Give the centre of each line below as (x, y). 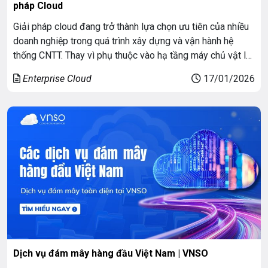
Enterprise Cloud (57, 78)
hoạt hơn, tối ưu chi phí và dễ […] (79, 84)
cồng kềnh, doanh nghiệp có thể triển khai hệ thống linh (124, 69)
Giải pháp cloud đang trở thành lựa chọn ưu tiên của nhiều (131, 26)
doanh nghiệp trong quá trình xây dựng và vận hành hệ (123, 41)
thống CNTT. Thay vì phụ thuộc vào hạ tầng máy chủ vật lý (132, 55)
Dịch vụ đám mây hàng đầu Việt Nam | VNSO (111, 253)
